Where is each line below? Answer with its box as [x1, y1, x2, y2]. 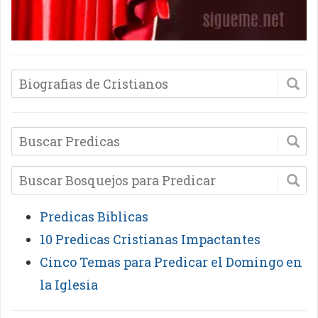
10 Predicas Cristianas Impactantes [40, 231, 261, 248]
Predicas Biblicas [40, 208, 148, 225]
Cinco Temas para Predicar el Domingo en [40, 253, 302, 270]
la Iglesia [40, 276, 98, 293]
